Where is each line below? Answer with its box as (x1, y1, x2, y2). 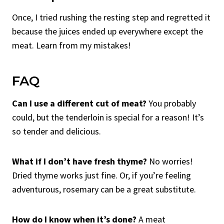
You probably (146, 97, 196, 109)
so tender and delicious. (12, 125, 101, 137)
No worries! (147, 155, 193, 167)
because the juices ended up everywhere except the (12, 25, 203, 37)
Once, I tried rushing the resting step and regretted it (12, 11, 210, 23)
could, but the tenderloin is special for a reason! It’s (12, 111, 204, 123)
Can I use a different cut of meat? (12, 97, 146, 109)
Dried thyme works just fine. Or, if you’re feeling (12, 169, 191, 181)
